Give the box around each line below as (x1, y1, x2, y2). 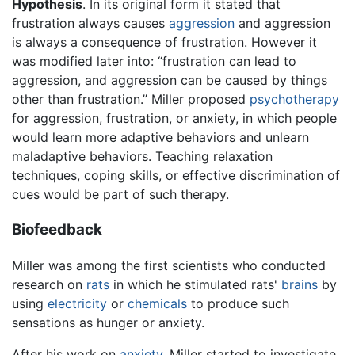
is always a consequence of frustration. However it (12, 34, 317, 51)
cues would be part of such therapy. (12, 186, 229, 203)
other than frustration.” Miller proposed (12, 91, 250, 108)
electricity (48, 295, 107, 311)
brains (281, 276, 318, 292)
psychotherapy (250, 91, 339, 108)
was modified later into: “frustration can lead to (12, 53, 296, 70)
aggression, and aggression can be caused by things (12, 72, 327, 89)
